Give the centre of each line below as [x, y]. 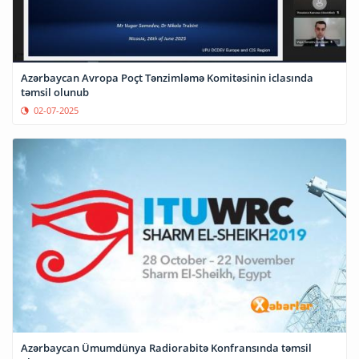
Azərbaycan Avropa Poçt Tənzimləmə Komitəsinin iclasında [167, 77]
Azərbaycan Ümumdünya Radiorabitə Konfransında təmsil [166, 347]
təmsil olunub [55, 92]
